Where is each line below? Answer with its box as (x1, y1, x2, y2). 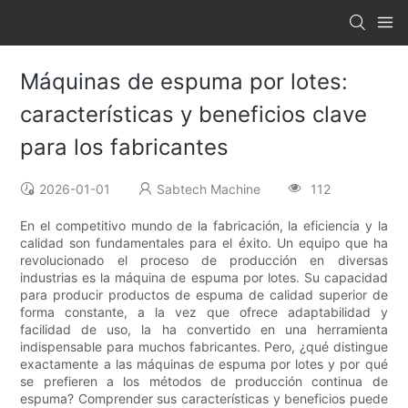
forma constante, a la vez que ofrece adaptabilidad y (20, 304, 388, 321)
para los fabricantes (20, 134, 229, 161)
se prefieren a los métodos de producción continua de (20, 373, 388, 390)
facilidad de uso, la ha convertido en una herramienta (20, 321, 388, 338)
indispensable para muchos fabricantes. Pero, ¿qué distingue (20, 339, 388, 355)
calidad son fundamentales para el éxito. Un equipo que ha (20, 235, 388, 251)
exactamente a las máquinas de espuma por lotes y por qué (20, 356, 388, 372)
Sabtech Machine (157, 181, 261, 198)
